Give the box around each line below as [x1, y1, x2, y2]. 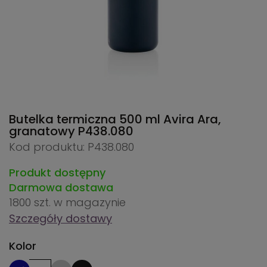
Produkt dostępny [9, 165, 105, 181]
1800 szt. [9, 195, 54, 210]
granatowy [9, 123, 78, 140]
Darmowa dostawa [9, 180, 113, 195]
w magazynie [54, 195, 126, 210]
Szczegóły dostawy [9, 211, 112, 226]
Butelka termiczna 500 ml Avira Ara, [9, 111, 221, 128]
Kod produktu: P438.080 [9, 139, 134, 155]
